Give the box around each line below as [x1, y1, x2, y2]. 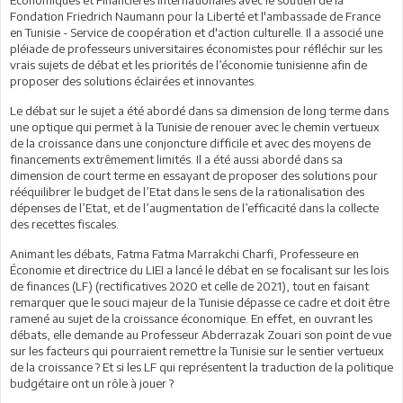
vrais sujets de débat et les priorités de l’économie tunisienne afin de [10, 57, 367, 72]
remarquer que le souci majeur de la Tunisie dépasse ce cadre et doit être [10, 294, 390, 309]
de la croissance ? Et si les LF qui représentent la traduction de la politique [10, 359, 393, 374]
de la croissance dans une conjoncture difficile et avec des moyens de [10, 135, 371, 150]
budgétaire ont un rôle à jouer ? [10, 375, 174, 390]
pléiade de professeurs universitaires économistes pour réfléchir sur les [10, 40, 382, 56]
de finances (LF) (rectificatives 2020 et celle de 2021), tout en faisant [10, 278, 369, 293]
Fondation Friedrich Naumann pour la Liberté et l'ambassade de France [10, 8, 381, 23]
